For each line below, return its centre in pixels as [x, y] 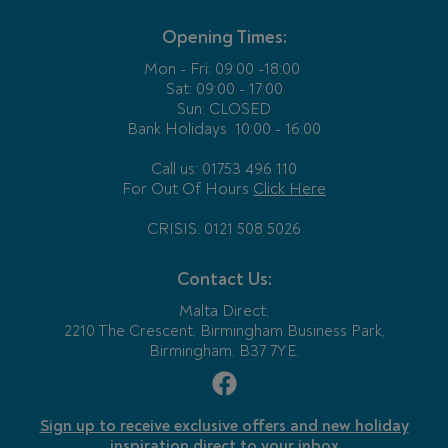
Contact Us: [224, 280]
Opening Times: [224, 37]
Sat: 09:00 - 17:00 [224, 88]
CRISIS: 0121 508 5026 [224, 228]
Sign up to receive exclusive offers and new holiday [224, 426]
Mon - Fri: [177, 68]
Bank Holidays [177, 128]
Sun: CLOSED [224, 108]
